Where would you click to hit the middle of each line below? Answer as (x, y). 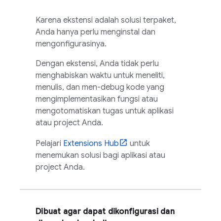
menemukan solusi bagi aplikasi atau (100, 155)
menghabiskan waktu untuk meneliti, (100, 75)
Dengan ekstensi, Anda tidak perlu (97, 64)
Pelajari (49, 144)
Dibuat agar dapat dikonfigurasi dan (105, 212)
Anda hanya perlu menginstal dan (95, 32)
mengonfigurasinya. (71, 44)
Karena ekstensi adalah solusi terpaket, (106, 20)
